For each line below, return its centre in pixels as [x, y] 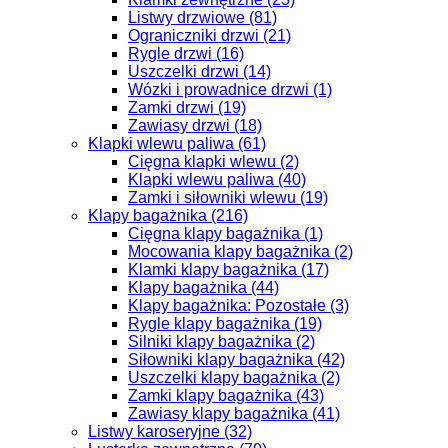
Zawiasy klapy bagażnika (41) [234, 413]
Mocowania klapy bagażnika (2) [240, 251]
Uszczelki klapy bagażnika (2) [234, 377]
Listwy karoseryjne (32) [170, 431]
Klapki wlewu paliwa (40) [217, 179]
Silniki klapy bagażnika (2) [221, 341]
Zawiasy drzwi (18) [195, 125]
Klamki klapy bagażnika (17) [228, 269]
